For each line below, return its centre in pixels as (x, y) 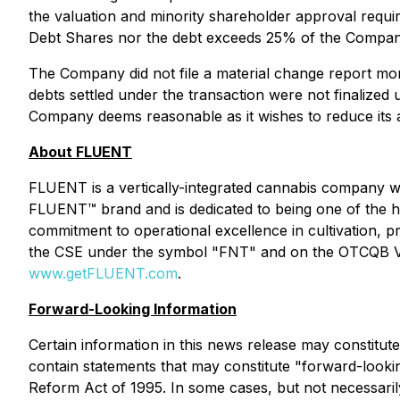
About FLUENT (80, 152)
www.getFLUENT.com (103, 273)
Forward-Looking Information (133, 309)
